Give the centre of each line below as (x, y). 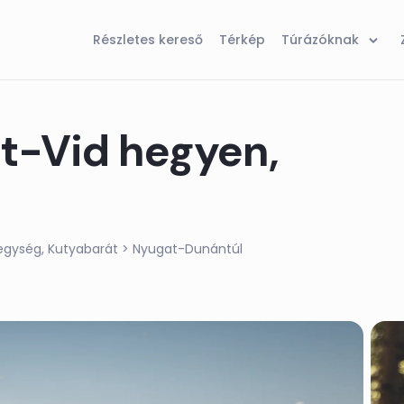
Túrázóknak (320, 40)
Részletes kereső (148, 40)
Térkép (242, 40)
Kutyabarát (83, 249)
